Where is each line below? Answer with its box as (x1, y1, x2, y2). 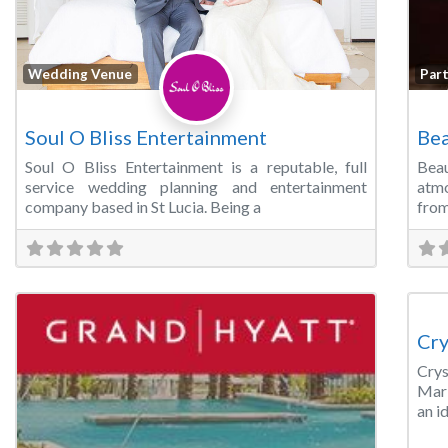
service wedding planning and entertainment (25, 177, 367, 197)
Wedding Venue (28, 65, 133, 82)
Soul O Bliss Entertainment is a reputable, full (25, 157, 367, 177)
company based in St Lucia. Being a (25, 197, 261, 217)
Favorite (368, 63, 445, 88)
